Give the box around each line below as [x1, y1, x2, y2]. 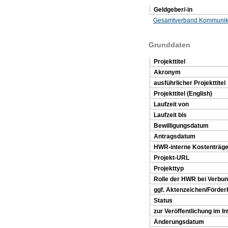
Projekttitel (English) [153, 90, 212, 97]
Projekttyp [153, 164, 184, 172]
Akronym [153, 68, 181, 76]
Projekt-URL [153, 154, 189, 161]
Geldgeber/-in [153, 6, 192, 14]
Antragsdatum [153, 132, 195, 140]
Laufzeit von [153, 100, 189, 108]
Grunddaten [148, 40, 190, 49]
